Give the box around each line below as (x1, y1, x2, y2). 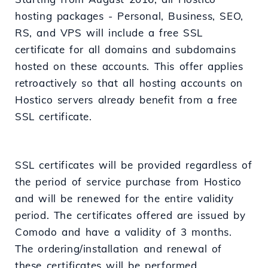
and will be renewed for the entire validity (15, 192, 234, 205)
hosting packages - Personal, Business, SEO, (15, 10, 243, 23)
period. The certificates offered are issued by (15, 209, 246, 222)
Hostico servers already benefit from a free (15, 93, 237, 106)
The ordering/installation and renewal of (15, 242, 223, 255)
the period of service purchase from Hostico (15, 175, 242, 188)
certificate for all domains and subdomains (15, 43, 236, 56)
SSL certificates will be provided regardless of (15, 159, 252, 172)
